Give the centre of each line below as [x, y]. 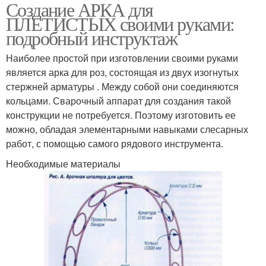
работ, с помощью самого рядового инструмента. [115, 144]
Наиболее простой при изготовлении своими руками [122, 58]
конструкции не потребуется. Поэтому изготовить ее [121, 115]
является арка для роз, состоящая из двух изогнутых [122, 72]
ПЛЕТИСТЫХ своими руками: [120, 24]
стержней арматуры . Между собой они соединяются [122, 87]
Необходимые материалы [63, 164]
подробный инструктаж [91, 38]
